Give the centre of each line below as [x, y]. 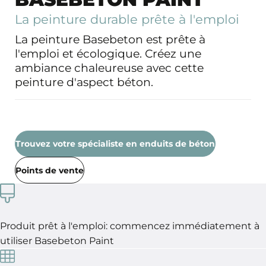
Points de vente [50, 170]
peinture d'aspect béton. [84, 83]
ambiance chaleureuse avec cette [109, 68]
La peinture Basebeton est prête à [110, 40]
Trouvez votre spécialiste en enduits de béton [115, 144]
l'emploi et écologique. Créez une [108, 54]
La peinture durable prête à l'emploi [127, 19]
